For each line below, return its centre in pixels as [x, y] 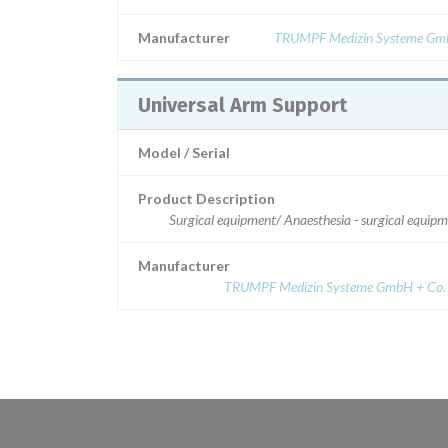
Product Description [206, 198]
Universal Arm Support [242, 105]
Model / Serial [184, 152]
